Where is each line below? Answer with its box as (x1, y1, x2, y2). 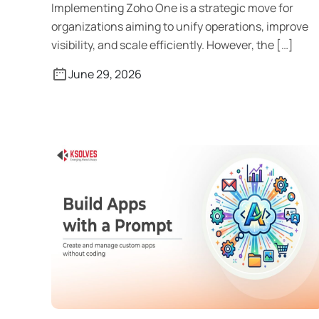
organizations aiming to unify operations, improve (51, 19, 308, 34)
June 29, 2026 (68, 66, 142, 82)
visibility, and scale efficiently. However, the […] (51, 37, 293, 53)
